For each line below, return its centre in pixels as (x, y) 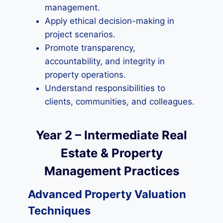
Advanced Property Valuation (107, 194)
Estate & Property (111, 153)
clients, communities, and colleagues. (120, 102)
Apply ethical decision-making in (110, 21)
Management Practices (111, 171)
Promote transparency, (90, 48)
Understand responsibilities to (105, 88)
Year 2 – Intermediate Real (111, 135)
